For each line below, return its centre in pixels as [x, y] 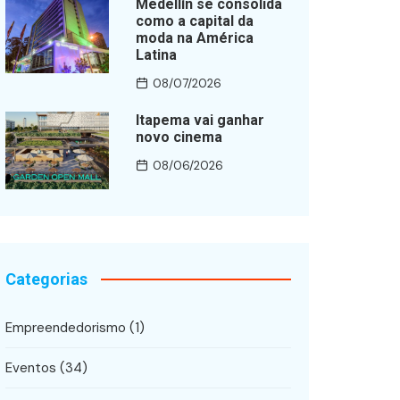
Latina [156, 55]
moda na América [194, 38]
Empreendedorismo [66, 327]
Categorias [46, 279]
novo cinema [179, 137]
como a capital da [194, 21]
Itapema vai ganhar [200, 120]
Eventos [31, 367]
